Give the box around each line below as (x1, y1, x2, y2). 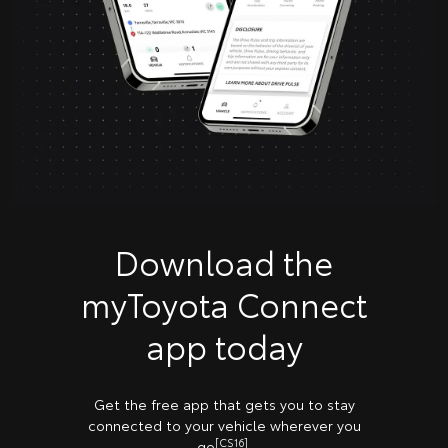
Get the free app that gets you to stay (93, 393, 355, 414)
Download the (115, 238, 333, 284)
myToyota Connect (81, 280, 367, 326)
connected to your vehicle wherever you (87, 414, 361, 435)
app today (145, 322, 303, 368)
